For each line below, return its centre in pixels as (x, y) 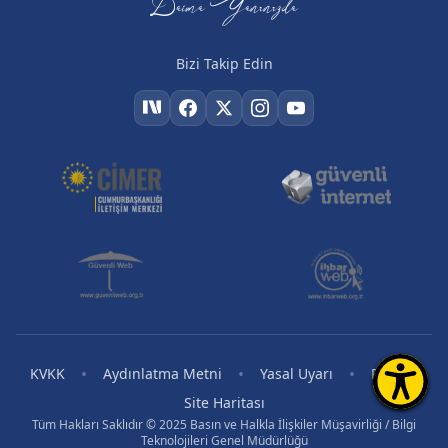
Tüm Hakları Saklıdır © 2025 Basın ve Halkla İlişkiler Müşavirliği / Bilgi (224, 424)
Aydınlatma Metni (162, 373)
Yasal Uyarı (296, 373)
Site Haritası (224, 402)
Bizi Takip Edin (224, 63)
